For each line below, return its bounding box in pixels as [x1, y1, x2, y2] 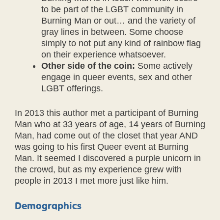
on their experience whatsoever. [41, 49, 166, 59]
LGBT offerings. [41, 83, 103, 93]
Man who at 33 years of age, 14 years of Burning [15, 119, 205, 129]
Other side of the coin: [41, 60, 135, 71]
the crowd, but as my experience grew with [15, 164, 182, 174]
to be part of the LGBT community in [41, 4, 183, 14]
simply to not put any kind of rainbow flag [41, 38, 201, 48]
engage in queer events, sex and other [41, 72, 192, 82]
